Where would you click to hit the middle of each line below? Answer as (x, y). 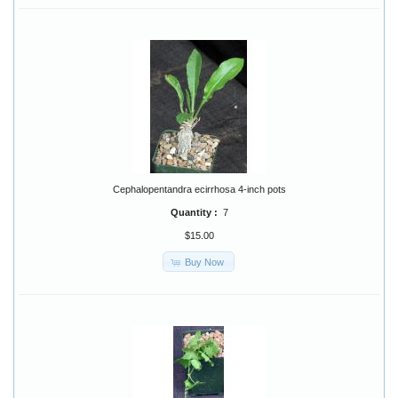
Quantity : (196, 213)
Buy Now (204, 262)
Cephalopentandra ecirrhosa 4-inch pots (199, 190)
